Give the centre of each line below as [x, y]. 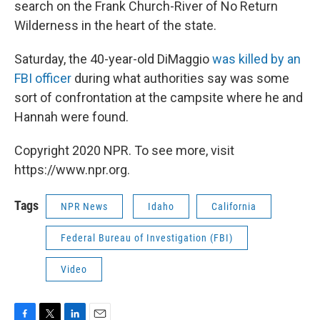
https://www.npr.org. [72, 169]
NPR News [84, 206]
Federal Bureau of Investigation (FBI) [147, 237]
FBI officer [43, 78]
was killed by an [256, 59]
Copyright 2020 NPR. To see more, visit [124, 150]
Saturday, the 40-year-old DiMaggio [113, 59]
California [234, 206]
